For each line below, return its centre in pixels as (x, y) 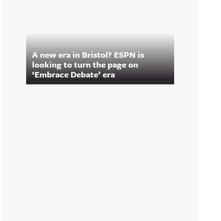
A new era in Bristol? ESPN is (88, 55)
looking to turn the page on (85, 64)
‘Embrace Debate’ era (74, 74)
